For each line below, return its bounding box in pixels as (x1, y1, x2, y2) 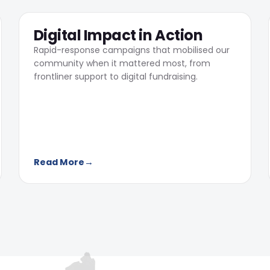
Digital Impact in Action (33, 25, 203, 45)
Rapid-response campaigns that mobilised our (33, 44, 230, 56)
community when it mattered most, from (33, 57, 210, 69)
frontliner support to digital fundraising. (33, 71, 198, 83)
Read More (33, 156, 84, 168)
